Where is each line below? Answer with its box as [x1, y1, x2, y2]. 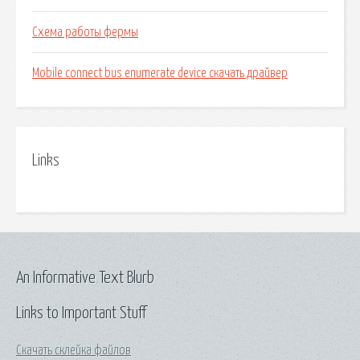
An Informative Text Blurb [16, 269, 154, 286]
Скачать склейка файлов [16, 343, 131, 357]
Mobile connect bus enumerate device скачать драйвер [32, 67, 288, 80]
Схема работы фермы [32, 26, 138, 39]
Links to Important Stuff [16, 305, 146, 321]
